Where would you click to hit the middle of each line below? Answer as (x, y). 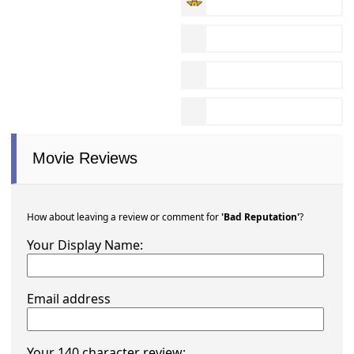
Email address (69, 299)
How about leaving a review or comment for (124, 218)
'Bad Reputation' (261, 218)
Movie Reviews (85, 159)
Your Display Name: (85, 246)
